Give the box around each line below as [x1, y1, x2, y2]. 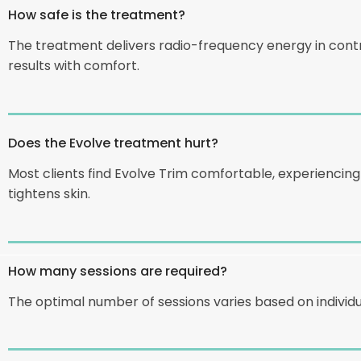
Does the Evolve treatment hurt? [8, 132, 218, 151]
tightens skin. [8, 183, 90, 202]
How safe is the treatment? [8, 5, 185, 24]
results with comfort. [8, 56, 139, 75]
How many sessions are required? [8, 260, 227, 280]
